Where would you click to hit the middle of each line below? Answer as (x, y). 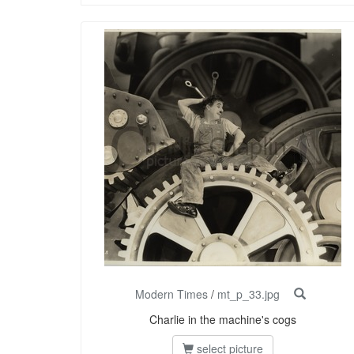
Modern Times (171, 294)
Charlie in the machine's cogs (223, 320)
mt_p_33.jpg (249, 294)
